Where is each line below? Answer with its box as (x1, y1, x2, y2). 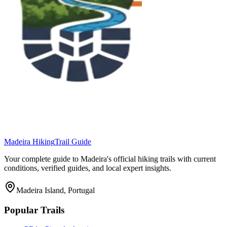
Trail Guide (55, 137, 91, 146)
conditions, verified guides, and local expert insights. (4, 163, 171, 172)
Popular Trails (4, 204, 64, 215)
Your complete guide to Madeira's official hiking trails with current (4, 154, 216, 163)
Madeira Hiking (4, 137, 55, 146)
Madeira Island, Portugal (16, 185, 95, 195)
